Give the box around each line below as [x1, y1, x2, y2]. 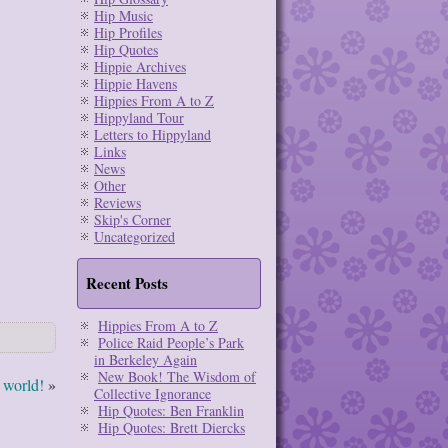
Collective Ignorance [94, 384, 211, 403]
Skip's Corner [94, 210, 171, 229]
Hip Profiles [94, 23, 162, 42]
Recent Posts [86, 272, 168, 294]
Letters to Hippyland [94, 125, 211, 144]
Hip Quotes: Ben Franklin [98, 401, 244, 420]
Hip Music [94, 6, 153, 25]
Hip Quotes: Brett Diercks [98, 418, 245, 437]
